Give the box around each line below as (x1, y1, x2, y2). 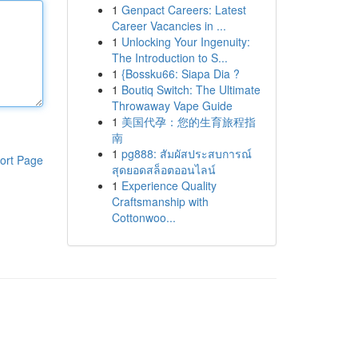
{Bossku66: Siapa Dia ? (121, 66, 240, 82)
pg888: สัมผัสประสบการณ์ (121, 145, 252, 161)
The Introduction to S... (111, 50, 228, 66)
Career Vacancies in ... (111, 18, 226, 34)
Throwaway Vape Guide (111, 97, 233, 113)
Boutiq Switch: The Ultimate (121, 82, 261, 97)
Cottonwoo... (111, 209, 176, 225)
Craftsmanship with (111, 193, 209, 209)
